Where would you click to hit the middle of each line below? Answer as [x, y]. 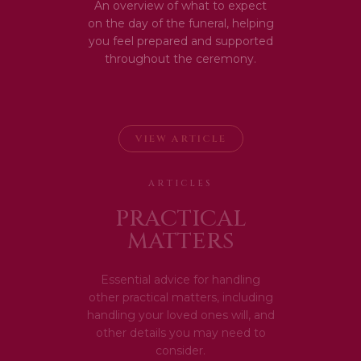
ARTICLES [180, 183]
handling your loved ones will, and [180, 315]
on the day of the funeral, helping [180, 23]
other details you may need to [180, 333]
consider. [180, 351]
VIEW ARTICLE [180, 139]
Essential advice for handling [180, 280]
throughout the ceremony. [180, 59]
